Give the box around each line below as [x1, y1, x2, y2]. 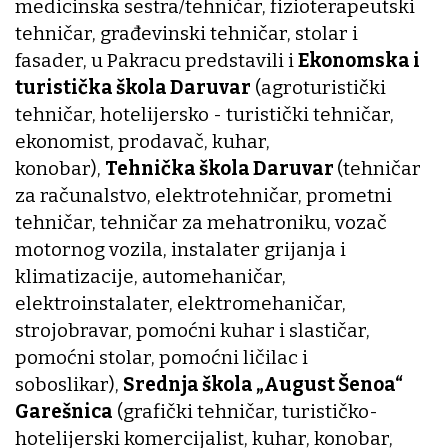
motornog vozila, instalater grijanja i [15, 237, 346, 261]
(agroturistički [251, 75, 386, 99]
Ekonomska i [298, 48, 420, 72]
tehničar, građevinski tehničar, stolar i [15, 21, 358, 45]
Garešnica [15, 399, 113, 423]
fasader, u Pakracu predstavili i [15, 48, 298, 72]
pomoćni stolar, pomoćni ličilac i [15, 345, 308, 369]
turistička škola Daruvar [15, 75, 251, 99]
